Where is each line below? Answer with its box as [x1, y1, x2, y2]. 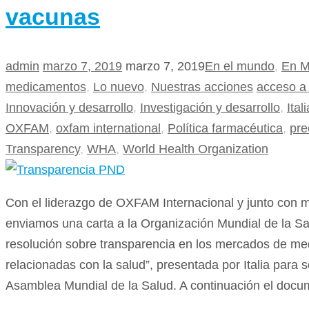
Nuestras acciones [151, 80, 253, 94]
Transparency [6, 142, 80, 157]
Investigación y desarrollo [140, 101, 280, 115]
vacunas [6, 3, 100, 30]
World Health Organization [123, 142, 268, 157]
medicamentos [6, 80, 86, 94]
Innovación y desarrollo [6, 101, 133, 115]
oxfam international [56, 121, 161, 136]
